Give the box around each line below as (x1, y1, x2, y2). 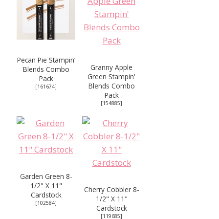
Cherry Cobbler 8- (84, 185, 139, 195)
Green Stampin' (88, 72, 135, 82)
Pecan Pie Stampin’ (17, 55, 75, 65)
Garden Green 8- (20, 172, 72, 181)
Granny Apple (90, 63, 132, 72)
